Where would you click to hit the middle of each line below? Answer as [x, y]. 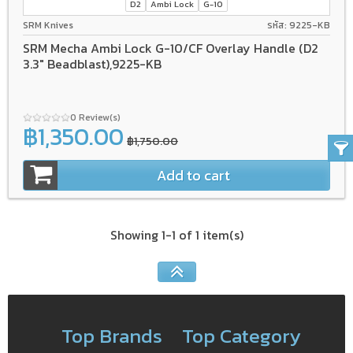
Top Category [241, 335]
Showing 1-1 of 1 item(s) [176, 234]
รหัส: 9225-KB [299, 26]
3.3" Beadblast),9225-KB [92, 63]
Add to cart [193, 175]
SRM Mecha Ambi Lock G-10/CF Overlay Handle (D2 [171, 48]
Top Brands [112, 335]
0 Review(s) [97, 117]
